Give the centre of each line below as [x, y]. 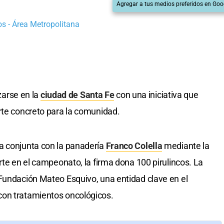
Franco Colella [134, 146]
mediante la [186, 146]
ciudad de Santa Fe [77, 95]
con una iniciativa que [156, 95]
